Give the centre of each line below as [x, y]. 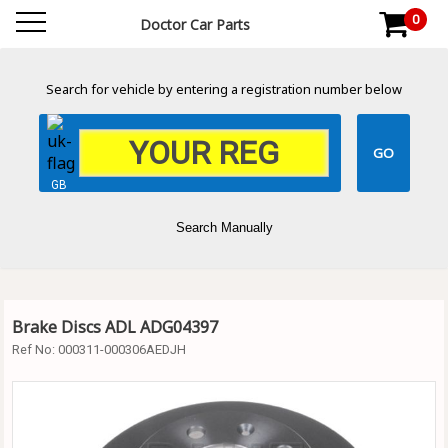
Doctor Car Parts [195, 24]
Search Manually [224, 227]
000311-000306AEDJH [122, 349]
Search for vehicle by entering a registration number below [224, 89]
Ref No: [35, 349]
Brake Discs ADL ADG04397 [115, 326]
